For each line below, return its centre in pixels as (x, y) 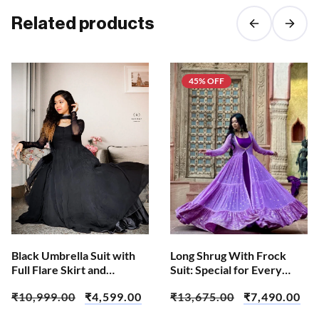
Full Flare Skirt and (59, 270)
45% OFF (206, 81)
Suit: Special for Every (226, 270)
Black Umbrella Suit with (73, 256)
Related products (83, 24)
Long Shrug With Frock (228, 256)
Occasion (194, 284)
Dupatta (32, 284)
